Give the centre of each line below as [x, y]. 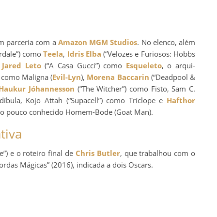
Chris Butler [98, 153]
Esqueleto [144, 65]
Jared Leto [22, 65]
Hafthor [181, 100]
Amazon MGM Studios [98, 42]
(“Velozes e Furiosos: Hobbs [148, 54]
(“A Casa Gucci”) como [83, 65]
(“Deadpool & [172, 77]
